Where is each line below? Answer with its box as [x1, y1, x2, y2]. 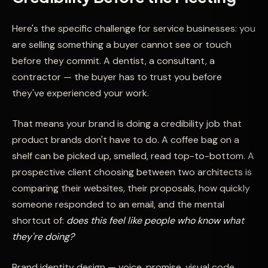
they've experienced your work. [12, 87, 149, 99]
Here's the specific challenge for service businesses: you [12, 22, 255, 35]
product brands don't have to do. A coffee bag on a [12, 133, 239, 146]
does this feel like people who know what [66, 214, 244, 227]
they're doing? [12, 230, 74, 243]
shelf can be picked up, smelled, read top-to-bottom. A [12, 150, 254, 162]
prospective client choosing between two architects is [12, 166, 252, 178]
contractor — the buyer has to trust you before [12, 71, 222, 83]
